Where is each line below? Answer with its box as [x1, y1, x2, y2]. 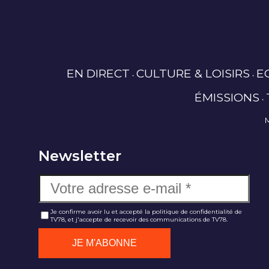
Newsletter [38, 147, 121, 165]
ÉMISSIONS [194, 90, 259, 105]
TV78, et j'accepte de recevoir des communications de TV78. [50, 215, 228, 223]
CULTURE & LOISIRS [136, 66, 250, 81]
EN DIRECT [66, 66, 130, 81]
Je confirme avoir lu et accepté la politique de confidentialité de [50, 207, 242, 216]
